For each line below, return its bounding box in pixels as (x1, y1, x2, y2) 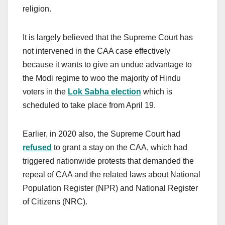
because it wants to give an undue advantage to (23, 60, 192, 69)
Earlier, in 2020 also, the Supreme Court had (23, 130, 180, 139)
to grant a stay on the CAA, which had (52, 143, 187, 152)
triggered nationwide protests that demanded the (23, 157, 194, 166)
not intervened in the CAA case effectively (23, 47, 170, 56)
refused (23, 143, 52, 152)
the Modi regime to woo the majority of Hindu (23, 74, 181, 83)
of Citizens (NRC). (23, 197, 87, 206)
